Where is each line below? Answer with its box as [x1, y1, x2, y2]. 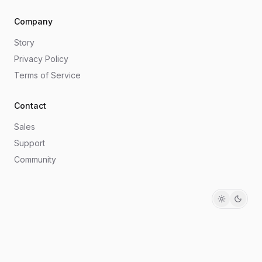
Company [14, 16, 53, 26]
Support [14, 138, 45, 148]
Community [14, 154, 56, 164]
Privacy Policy [14, 54, 68, 64]
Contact [14, 101, 46, 111]
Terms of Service [14, 70, 81, 80]
